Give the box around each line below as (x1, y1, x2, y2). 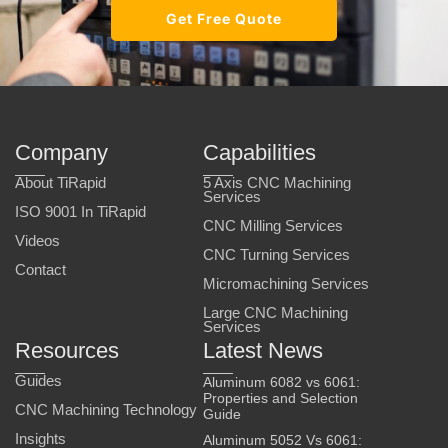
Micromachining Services (203, 276, 370, 293)
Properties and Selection (203, 390, 359, 407)
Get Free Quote (166, 10, 282, 28)
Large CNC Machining (203, 305, 349, 322)
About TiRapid (15, 175, 106, 192)
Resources (15, 338, 119, 364)
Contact (15, 262, 66, 279)
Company (15, 140, 108, 166)
